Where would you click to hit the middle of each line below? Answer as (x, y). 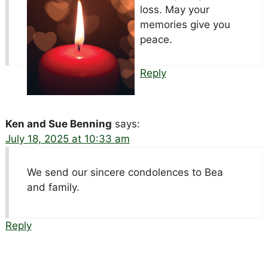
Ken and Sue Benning (58, 124)
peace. (156, 39)
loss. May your (174, 9)
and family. (53, 187)
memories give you (185, 24)
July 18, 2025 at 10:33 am (67, 138)
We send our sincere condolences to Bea (125, 172)
